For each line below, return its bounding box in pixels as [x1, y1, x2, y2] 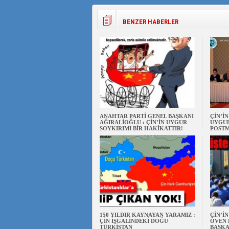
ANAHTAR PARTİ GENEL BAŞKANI [99, 113, 194, 119]
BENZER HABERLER [122, 18, 178, 26]
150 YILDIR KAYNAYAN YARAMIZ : [99, 212, 195, 218]
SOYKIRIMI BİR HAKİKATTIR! [99, 125, 183, 131]
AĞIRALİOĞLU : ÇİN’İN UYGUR [99, 119, 187, 125]
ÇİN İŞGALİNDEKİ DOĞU [99, 218, 168, 224]
